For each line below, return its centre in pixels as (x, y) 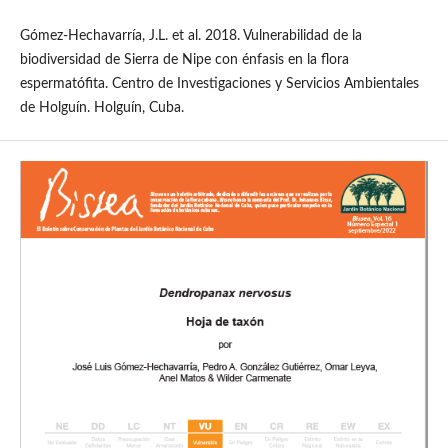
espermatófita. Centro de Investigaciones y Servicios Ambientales (219, 84)
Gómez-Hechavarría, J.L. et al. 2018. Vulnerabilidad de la (190, 36)
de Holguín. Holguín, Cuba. (101, 108)
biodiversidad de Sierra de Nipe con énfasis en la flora (184, 60)
